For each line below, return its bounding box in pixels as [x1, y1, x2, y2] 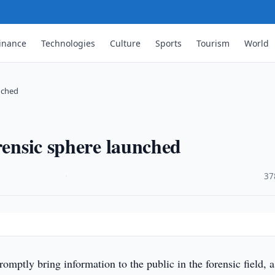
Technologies [41, 37, 96, 49]
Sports [155, 37, 182, 49]
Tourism [196, 37, 230, 49]
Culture [110, 37, 141, 49]
